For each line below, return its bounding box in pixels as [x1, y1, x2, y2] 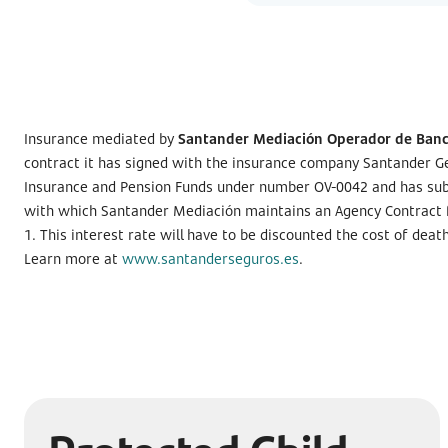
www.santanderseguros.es [122, 249, 299, 268]
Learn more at [24, 249, 122, 268]
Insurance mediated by [24, 129, 178, 148]
